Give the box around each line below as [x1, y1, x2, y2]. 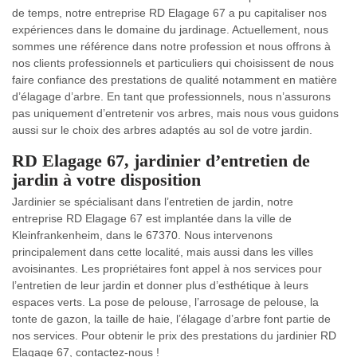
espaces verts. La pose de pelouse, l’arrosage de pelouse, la [12, 296, 319, 308]
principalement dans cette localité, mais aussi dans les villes [12, 245, 313, 258]
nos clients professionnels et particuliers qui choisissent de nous [12, 57, 334, 69]
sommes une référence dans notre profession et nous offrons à [12, 40, 331, 53]
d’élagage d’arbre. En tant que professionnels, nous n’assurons [12, 90, 331, 103]
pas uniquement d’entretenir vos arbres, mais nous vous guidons [12, 107, 339, 120]
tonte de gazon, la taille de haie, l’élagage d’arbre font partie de [12, 312, 331, 325]
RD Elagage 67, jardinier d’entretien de [12, 151, 310, 171]
